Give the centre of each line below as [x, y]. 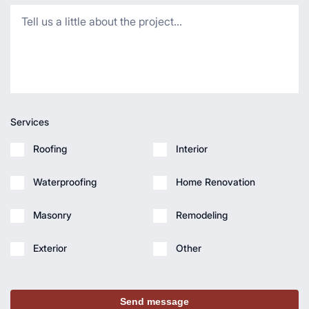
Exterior [50, 248]
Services [30, 122]
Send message [154, 302]
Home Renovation [215, 182]
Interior [191, 149]
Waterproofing [65, 182]
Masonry [52, 215]
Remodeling [201, 215]
